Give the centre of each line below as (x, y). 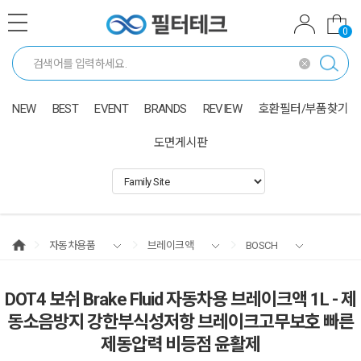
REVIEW (222, 109)
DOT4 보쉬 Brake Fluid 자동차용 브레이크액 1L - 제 (180, 299)
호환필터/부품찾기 (303, 109)
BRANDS (166, 109)
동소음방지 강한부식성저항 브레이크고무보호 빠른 (180, 322)
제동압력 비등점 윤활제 (180, 344)
